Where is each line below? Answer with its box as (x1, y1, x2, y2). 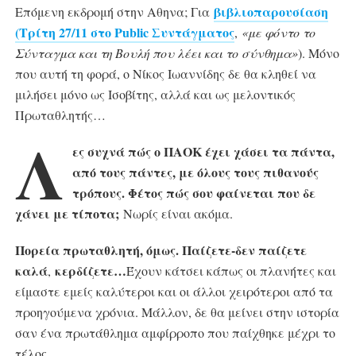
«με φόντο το (241, 24, 315, 41)
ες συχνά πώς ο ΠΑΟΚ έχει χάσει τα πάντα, (72, 142, 335, 161)
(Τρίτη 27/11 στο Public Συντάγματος (14, 23, 234, 41)
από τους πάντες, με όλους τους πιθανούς (72, 163, 319, 181)
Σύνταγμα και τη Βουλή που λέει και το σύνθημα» (14, 44, 298, 61)
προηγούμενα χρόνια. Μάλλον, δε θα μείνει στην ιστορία (14, 304, 339, 320)
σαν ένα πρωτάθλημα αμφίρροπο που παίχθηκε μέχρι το (14, 324, 335, 341)
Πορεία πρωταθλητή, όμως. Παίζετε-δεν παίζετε (14, 241, 307, 259)
